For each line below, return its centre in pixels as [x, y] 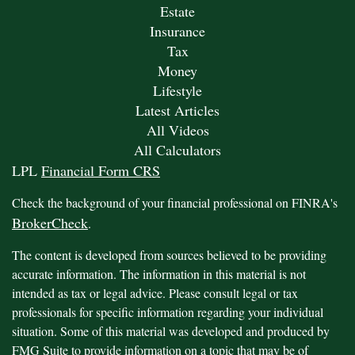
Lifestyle [177, 91]
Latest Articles [177, 111]
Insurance [177, 31]
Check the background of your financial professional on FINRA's [175, 203]
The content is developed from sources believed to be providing [169, 255]
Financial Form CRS [101, 171]
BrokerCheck [50, 223]
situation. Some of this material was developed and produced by [171, 331]
